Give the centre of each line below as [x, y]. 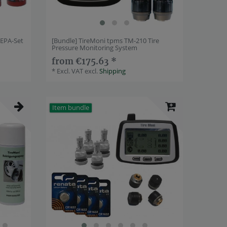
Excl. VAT [70, 71]
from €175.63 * [84, 61]
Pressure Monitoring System [95, 47]
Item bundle [71, 107]
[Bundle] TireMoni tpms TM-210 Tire [106, 40]
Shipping [113, 71]
